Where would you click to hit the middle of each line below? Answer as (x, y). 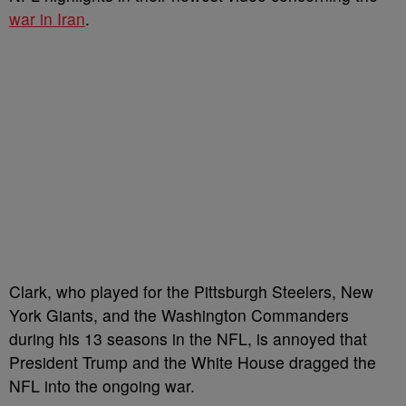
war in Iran (47, 19)
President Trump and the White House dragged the (193, 362)
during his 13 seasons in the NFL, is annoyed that (188, 338)
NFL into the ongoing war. (104, 386)
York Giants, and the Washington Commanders (179, 315)
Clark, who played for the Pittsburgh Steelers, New (191, 291)
